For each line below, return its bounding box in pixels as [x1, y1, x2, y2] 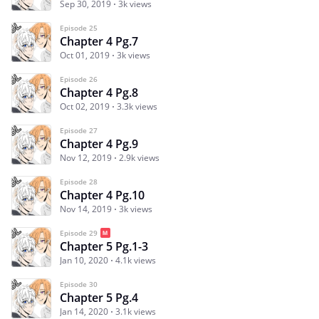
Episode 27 [60, 125, 98, 136]
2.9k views [119, 152, 159, 164]
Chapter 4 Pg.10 [60, 187, 145, 204]
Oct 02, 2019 [60, 100, 110, 113]
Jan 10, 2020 [60, 254, 108, 267]
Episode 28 [60, 177, 98, 187]
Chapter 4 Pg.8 [60, 85, 138, 101]
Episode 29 [60, 228, 98, 239]
